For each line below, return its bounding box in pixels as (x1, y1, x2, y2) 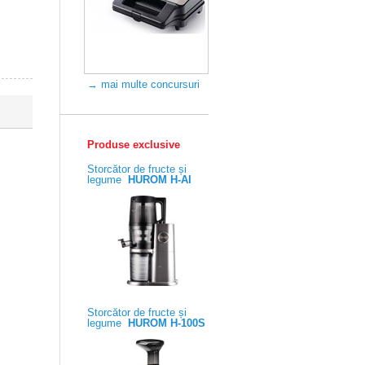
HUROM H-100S (128, 316, 205, 329)
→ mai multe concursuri (87, 78, 200, 90)
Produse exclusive (87, 139, 180, 151)
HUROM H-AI (128, 174, 191, 187)
